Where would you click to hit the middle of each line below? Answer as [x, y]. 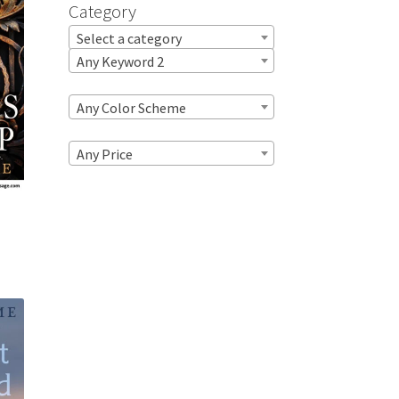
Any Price [104, 155]
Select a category [129, 39]
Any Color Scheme [131, 108]
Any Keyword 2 [120, 62]
